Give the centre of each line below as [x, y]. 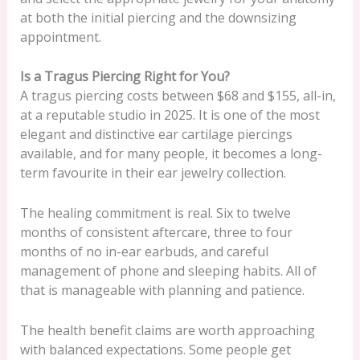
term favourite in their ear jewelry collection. [153, 173]
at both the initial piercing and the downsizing [158, 17]
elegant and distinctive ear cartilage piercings [156, 135]
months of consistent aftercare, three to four [156, 232]
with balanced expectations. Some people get [155, 349]
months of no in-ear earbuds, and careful [144, 251]
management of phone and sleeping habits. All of [168, 270]
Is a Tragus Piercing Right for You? [125, 77]
